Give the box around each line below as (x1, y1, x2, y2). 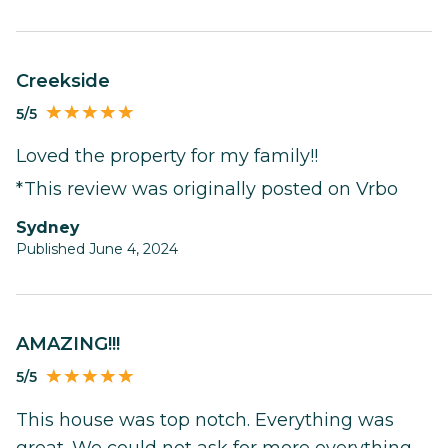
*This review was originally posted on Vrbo (16, 178, 398, 201)
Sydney (27, 218, 79, 238)
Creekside (29, 69, 110, 92)
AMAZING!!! (29, 333, 120, 356)
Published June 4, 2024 (16, 240, 178, 259)
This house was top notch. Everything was (16, 409, 394, 432)
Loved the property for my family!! (16, 145, 318, 168)
